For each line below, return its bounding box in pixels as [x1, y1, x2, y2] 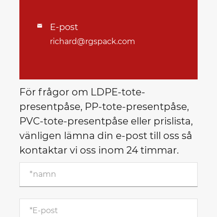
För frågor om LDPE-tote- [19, 86, 145, 98]
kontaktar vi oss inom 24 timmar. [19, 144, 179, 156]
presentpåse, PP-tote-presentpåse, [19, 100, 189, 112]
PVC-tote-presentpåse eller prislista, [19, 115, 193, 127]
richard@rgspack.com [49, 36, 135, 46]
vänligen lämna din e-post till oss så [19, 129, 192, 141]
